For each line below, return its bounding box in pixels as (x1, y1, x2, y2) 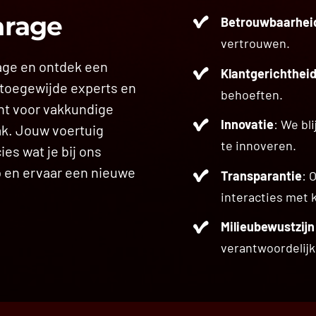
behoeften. (220, 86, 283, 102)
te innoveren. (220, 138, 296, 154)
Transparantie (220, 167, 302, 183)
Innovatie (220, 116, 274, 133)
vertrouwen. (220, 35, 290, 51)
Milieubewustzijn (220, 219, 315, 235)
